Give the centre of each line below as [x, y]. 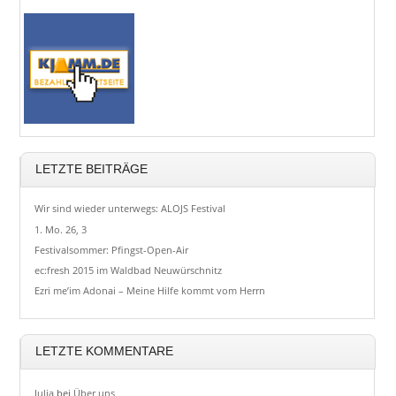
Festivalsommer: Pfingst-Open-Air [112, 249]
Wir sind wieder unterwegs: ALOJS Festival [130, 209]
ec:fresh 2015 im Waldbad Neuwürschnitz [129, 270]
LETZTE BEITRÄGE [92, 170]
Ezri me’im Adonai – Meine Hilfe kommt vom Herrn [150, 291]
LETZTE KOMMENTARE [105, 352]
